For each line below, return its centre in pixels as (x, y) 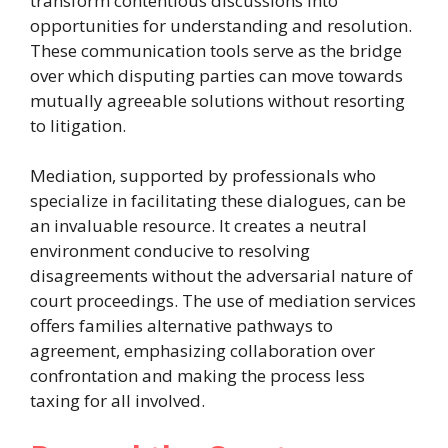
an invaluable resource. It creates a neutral (198, 226)
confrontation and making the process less (197, 376)
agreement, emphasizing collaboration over (202, 351)
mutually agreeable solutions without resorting (217, 100)
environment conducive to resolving (170, 251)
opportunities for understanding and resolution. (221, 25)
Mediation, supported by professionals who (203, 176)
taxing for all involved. (117, 401)
